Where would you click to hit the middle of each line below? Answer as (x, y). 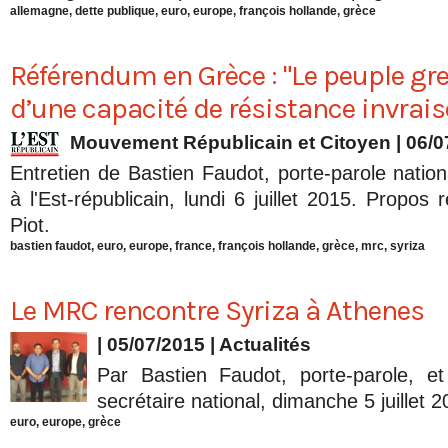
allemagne (39, 11)
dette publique (115, 11)
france (193, 246)
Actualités (265, 345)
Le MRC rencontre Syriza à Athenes (217, 311)
